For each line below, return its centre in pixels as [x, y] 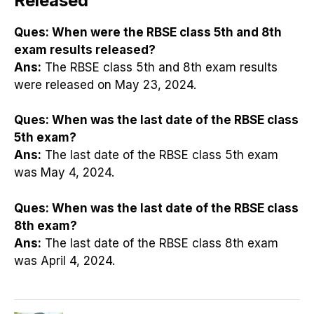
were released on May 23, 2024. [105, 84]
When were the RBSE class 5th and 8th [165, 32]
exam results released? [85, 49]
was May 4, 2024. [64, 173]
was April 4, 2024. [64, 260]
